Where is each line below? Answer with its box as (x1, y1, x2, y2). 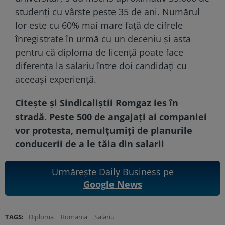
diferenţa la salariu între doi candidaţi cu (15, 59, 187, 72)
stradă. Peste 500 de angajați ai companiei (15, 110, 207, 123)
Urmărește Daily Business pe (51, 165, 174, 178)
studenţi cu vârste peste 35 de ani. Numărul (15, 5, 200, 18)
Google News (83, 178, 142, 190)
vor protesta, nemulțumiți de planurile (15, 124, 192, 136)
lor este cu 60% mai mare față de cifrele (15, 19, 183, 31)
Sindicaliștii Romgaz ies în (60, 96, 178, 109)
